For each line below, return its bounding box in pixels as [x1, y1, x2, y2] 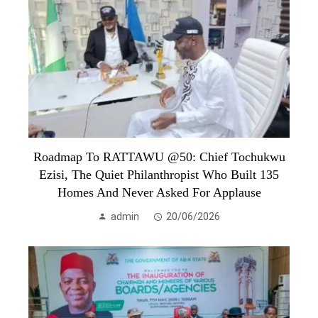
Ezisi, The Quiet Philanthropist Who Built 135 [39, 167, 279, 182]
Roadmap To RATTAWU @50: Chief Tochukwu [33, 149, 285, 164]
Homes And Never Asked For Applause [57, 185, 261, 199]
